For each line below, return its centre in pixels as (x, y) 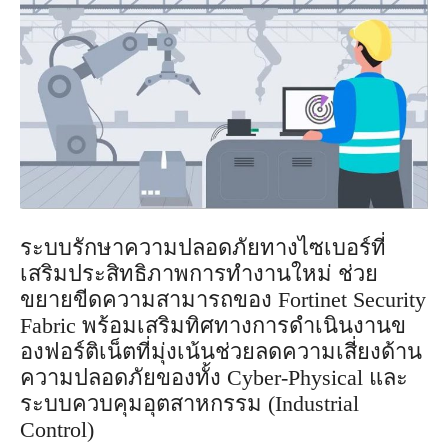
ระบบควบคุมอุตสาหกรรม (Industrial (189, 403)
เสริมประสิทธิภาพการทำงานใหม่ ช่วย (199, 273)
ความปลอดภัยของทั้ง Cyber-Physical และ (214, 377)
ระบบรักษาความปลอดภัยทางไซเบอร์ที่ (203, 247)
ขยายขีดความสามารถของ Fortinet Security (223, 299)
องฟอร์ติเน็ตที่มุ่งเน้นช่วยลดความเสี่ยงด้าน (221, 351)
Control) (57, 429)
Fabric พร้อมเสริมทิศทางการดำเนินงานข (213, 325)
